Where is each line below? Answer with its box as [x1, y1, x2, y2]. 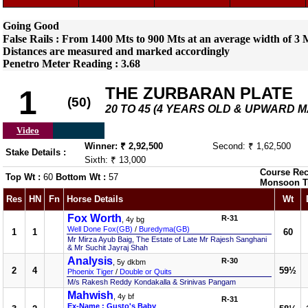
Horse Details [67, 194, 123, 204]
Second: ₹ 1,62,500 [212, 141, 291, 151]
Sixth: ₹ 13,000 [85, 155, 146, 165]
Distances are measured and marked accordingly [3, 45, 230, 57]
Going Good [3, 20, 59, 32]
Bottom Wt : [56, 172, 109, 182]
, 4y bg [122, 215, 144, 223]
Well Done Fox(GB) [67, 225, 133, 233]
